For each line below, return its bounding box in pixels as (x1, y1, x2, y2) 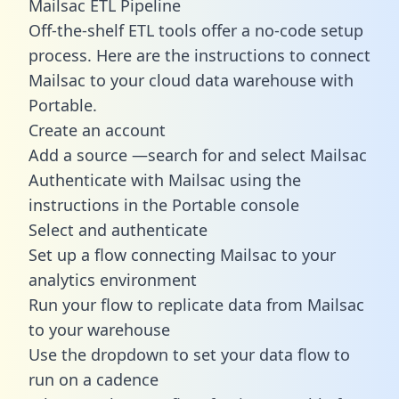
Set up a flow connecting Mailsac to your (28, 243, 336, 265)
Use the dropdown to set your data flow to (28, 343, 350, 365)
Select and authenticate (28, 218, 208, 240)
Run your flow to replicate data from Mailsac (28, 293, 364, 315)
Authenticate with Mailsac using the (28, 168, 301, 191)
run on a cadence (28, 368, 159, 390)
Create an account (28, 118, 166, 141)
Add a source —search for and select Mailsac (28, 143, 367, 166)
